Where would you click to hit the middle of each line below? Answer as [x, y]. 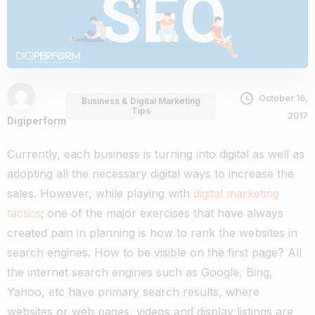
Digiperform [37, 120]
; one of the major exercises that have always [162, 213]
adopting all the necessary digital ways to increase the [150, 173]
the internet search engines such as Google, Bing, [140, 272]
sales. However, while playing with [100, 193]
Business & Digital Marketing [141, 101]
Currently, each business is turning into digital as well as [156, 154]
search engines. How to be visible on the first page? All [154, 252]
